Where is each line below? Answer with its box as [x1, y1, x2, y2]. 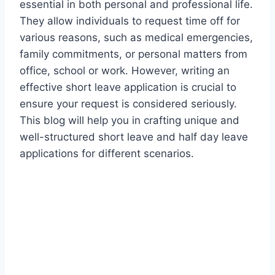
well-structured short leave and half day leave [20, 130, 248, 143]
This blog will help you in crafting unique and [20, 114, 239, 126]
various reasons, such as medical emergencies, [20, 31, 253, 44]
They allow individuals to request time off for [20, 14, 240, 27]
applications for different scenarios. [20, 147, 194, 160]
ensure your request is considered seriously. [20, 97, 237, 110]
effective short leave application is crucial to [20, 80, 236, 93]
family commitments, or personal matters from [20, 47, 247, 60]
